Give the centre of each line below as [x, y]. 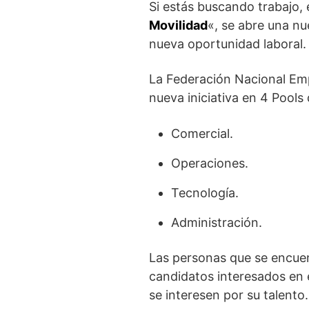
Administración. [217, 222]
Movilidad [178, 25]
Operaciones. [210, 163]
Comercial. [202, 133]
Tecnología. [205, 193]
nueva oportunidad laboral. [228, 44]
